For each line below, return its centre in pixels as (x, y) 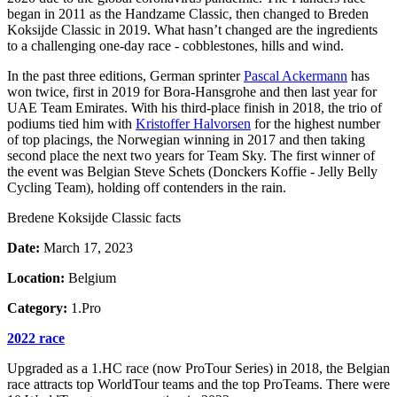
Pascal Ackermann (296, 75)
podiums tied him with (71, 123)
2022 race (36, 338)
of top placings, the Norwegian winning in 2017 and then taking (186, 139)
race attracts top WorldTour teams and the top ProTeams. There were (198, 384)
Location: (36, 277)
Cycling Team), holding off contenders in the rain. (147, 187)
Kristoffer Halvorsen (193, 123)
